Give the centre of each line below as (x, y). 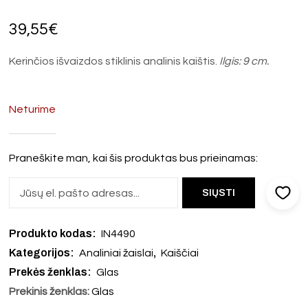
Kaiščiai (180, 253)
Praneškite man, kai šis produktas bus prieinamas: (134, 158)
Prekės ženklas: (52, 272)
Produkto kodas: (54, 233)
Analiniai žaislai (117, 253)
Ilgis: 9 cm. (244, 61)
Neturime (33, 109)
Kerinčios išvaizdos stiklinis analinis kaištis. (114, 61)
